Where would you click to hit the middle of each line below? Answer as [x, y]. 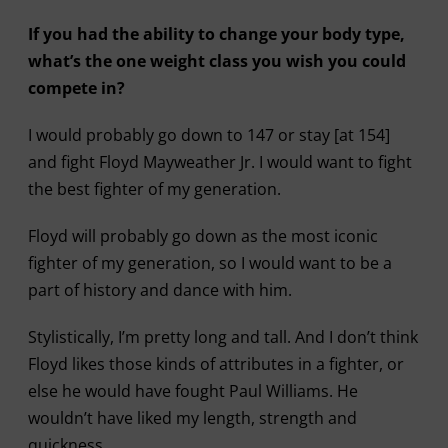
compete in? [76, 88]
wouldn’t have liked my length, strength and [192, 418]
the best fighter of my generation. [154, 189]
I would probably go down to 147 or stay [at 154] [208, 135]
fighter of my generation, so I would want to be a [209, 263]
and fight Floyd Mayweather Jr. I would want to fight [219, 162]
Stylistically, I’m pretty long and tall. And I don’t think [222, 337]
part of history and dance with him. [159, 290]
